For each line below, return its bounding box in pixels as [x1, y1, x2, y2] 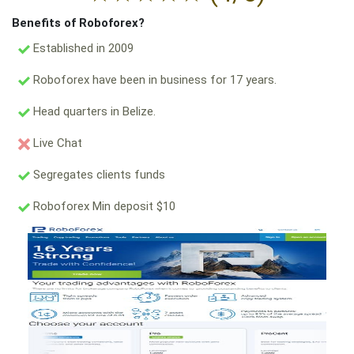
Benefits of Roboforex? [12, 16, 145, 31]
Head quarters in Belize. [30, 104, 156, 119]
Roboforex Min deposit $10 [30, 199, 175, 214]
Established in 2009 [30, 41, 134, 56]
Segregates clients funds [30, 168, 165, 183]
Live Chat [30, 136, 82, 151]
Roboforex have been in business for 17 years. [30, 73, 277, 88]
